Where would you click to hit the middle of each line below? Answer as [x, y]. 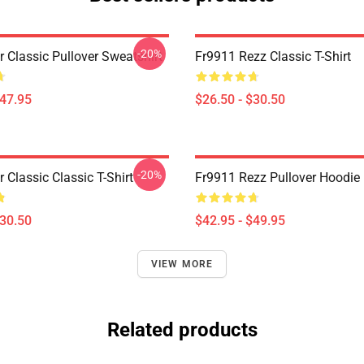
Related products [182, 330]
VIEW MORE [182, 264]
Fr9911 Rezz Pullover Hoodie [277, 178]
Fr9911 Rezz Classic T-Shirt [273, 56]
